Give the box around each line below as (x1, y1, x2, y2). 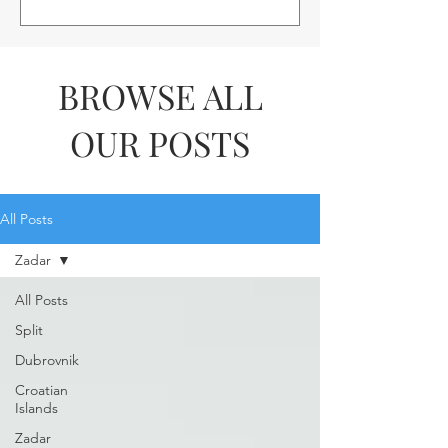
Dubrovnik (15, 351, 79, 369)
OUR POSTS (70, 120, 250, 166)
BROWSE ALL (57, 73, 263, 119)
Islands (15, 399, 58, 417)
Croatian (15, 381, 68, 399)
